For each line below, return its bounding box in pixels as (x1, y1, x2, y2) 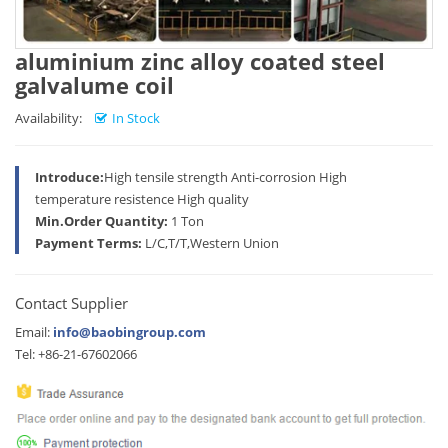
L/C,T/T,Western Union (142, 234, 279, 252)
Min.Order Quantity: (35, 212, 168, 230)
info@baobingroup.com (53, 323, 206, 341)
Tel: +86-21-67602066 (15, 345, 137, 363)
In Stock (112, 109, 160, 127)
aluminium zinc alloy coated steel (15, 46, 385, 76)
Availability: (15, 109, 82, 127)
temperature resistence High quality (35, 190, 249, 208)
